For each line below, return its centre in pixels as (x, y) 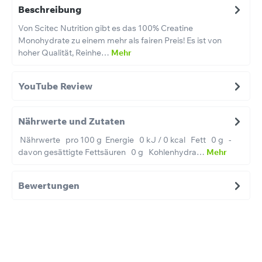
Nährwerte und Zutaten (72, 121)
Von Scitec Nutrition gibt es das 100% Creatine (106, 28)
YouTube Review (55, 86)
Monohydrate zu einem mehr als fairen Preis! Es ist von (120, 40)
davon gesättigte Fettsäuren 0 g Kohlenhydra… (112, 152)
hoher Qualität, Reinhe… (65, 52)
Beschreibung (50, 9)
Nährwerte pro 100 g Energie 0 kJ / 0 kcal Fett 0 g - (125, 139)
